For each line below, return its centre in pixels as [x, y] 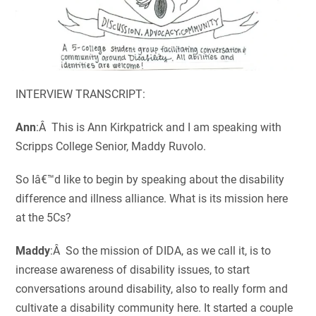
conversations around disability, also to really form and [152, 289]
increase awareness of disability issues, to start [133, 270]
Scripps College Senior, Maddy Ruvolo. [111, 147]
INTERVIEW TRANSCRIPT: [81, 95]
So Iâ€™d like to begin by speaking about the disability [150, 180]
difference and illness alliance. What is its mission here [152, 199]
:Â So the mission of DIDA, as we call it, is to [161, 251]
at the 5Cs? [44, 218]
